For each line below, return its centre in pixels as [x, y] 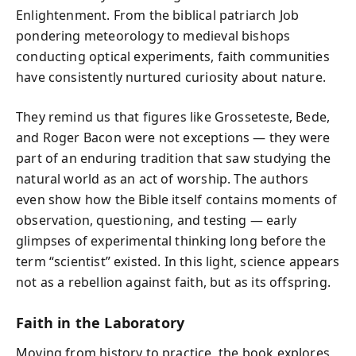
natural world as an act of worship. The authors [163, 178]
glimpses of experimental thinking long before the [171, 240]
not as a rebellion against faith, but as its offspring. [173, 282]
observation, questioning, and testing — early [157, 220]
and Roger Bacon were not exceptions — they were [173, 137]
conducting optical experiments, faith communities [173, 56]
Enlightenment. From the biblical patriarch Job [158, 15]
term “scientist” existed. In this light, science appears [178, 261]
